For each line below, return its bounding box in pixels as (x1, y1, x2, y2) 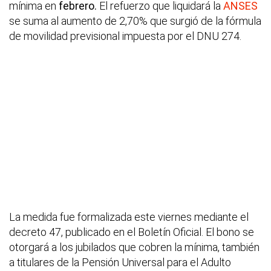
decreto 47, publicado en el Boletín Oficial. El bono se (9, 226, 254, 239)
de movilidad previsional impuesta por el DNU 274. (9, 30, 241, 43)
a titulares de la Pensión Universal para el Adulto (9, 256, 231, 269)
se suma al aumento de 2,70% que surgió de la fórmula (9, 15, 261, 28)
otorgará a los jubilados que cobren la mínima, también (9, 241, 260, 254)
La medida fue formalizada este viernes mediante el (9, 211, 249, 224)
